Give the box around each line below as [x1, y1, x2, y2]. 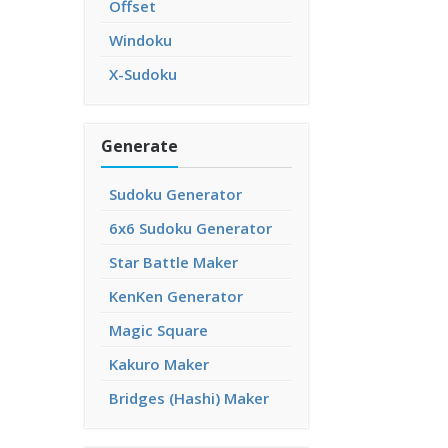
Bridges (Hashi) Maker [109, 388, 269, 408]
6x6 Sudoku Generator [109, 218, 272, 238]
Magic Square [109, 320, 208, 340]
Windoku [109, 30, 172, 50]
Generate [101, 135, 178, 157]
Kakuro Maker [109, 354, 209, 374]
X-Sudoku [109, 64, 177, 84]
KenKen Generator [109, 286, 243, 306]
